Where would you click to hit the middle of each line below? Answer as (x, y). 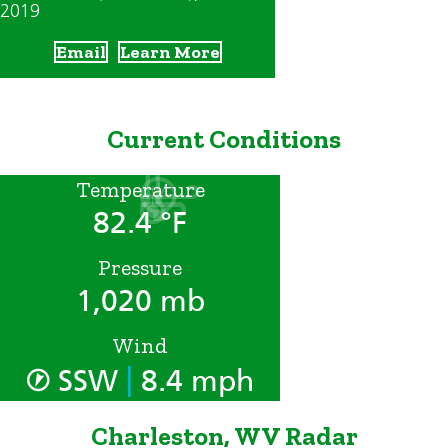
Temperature (140, 189)
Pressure (140, 267)
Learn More (169, 52)
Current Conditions (224, 139)
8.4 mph (193, 380)
